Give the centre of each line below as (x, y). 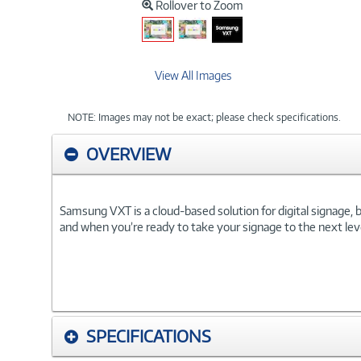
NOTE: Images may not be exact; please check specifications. (204, 117)
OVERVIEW (129, 154)
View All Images (193, 75)
